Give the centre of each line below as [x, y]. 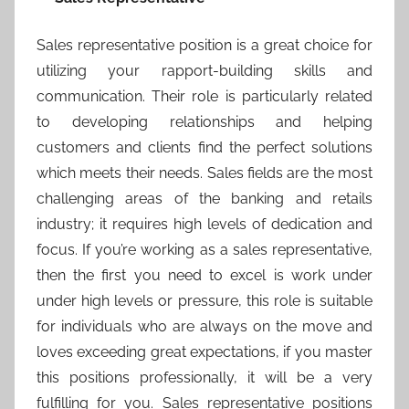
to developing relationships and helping [204, 122]
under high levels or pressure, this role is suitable [204, 301]
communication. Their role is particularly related [204, 97]
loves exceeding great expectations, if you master [204, 352]
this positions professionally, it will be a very [204, 378]
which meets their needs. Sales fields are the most [204, 173]
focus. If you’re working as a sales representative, [204, 250]
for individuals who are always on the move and [204, 327]
